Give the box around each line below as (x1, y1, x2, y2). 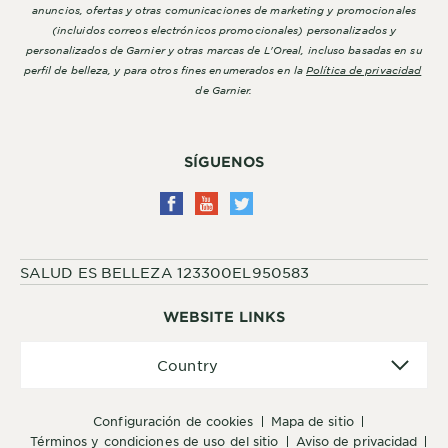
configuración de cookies (102, 413, 254, 429)
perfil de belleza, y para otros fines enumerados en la (23, 63, 307, 76)
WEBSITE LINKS (162, 308, 286, 325)
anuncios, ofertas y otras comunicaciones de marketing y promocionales (32, 3, 416, 16)
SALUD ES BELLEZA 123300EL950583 (20, 263, 310, 281)
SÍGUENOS (183, 153, 265, 170)
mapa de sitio (281, 413, 354, 429)
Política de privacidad (306, 63, 422, 76)
